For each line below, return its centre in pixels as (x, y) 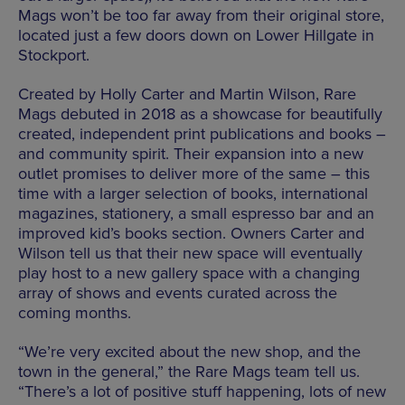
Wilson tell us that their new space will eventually (190, 253)
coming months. (75, 312)
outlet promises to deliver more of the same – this (194, 173)
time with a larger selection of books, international (193, 193)
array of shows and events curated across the (178, 292)
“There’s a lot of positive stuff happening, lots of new (202, 391)
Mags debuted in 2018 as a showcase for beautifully (200, 113)
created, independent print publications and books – (202, 133)
